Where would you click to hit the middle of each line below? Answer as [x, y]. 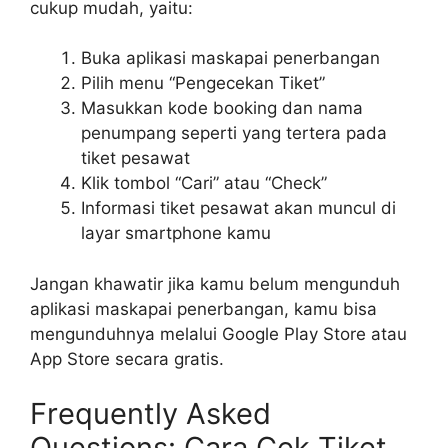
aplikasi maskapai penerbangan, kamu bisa [203, 308]
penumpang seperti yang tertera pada [234, 133]
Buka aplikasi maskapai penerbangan [230, 58]
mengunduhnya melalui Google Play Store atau [218, 333]
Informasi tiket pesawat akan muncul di [238, 208]
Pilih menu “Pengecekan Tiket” [203, 83]
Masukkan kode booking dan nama [222, 108]
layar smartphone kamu [176, 233]
